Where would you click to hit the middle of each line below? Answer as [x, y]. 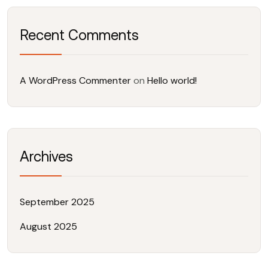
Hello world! [172, 80]
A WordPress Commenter [75, 80]
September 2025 [57, 202]
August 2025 [48, 226]
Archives [46, 156]
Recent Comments [79, 35]
